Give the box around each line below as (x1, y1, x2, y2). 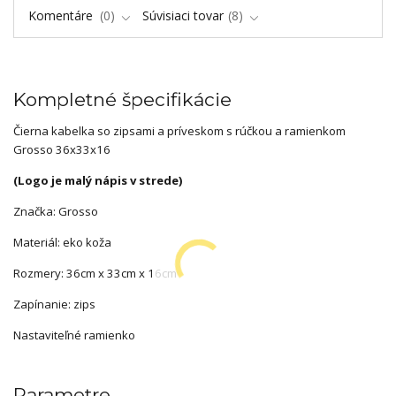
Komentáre (27, 7, 96, 25)
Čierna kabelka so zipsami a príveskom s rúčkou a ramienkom (13, 123, 346, 140)
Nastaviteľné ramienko (13, 327, 135, 344)
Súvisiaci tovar (142, 7, 225, 25)
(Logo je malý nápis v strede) (13, 172, 183, 189)
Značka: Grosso (13, 203, 98, 220)
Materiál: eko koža (13, 234, 111, 251)
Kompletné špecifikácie (13, 88, 232, 111)
